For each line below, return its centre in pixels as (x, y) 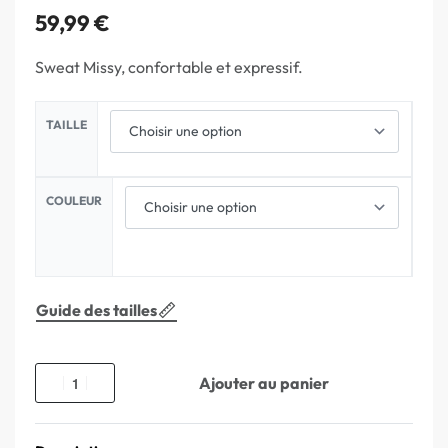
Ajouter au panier (264, 383)
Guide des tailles (96, 310)
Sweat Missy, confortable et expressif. (169, 67)
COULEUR (74, 200)
